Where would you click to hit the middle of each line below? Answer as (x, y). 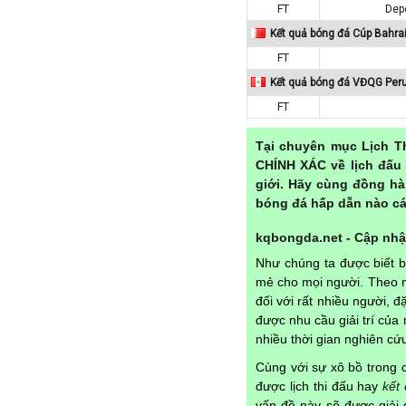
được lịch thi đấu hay (319, 386)
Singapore (122, 271)
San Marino (125, 193)
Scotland (119, 219)
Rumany (118, 166)
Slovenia (118, 324)
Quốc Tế (118, 140)
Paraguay (121, 9)
